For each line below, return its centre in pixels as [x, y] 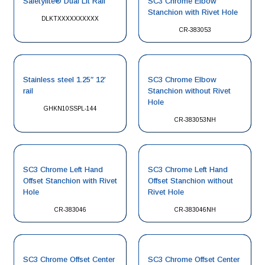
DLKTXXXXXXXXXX [70, 19]
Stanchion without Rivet [189, 91]
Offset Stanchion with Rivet [70, 181]
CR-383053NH [195, 120]
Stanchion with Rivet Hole [193, 12]
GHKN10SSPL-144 [70, 109]
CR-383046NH [195, 210]
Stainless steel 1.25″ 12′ [64, 80]
